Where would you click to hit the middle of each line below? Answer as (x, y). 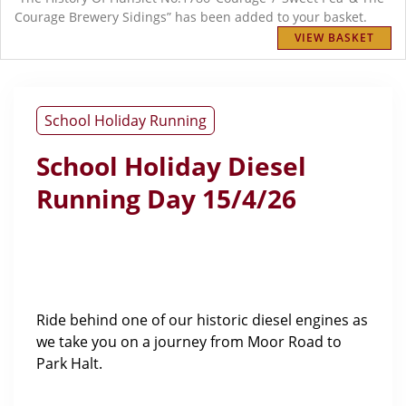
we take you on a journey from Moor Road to (189, 342)
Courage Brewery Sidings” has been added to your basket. (191, 17)
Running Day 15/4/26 (166, 198)
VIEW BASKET (334, 38)
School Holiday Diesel (171, 166)
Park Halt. (69, 363)
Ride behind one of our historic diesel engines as (202, 320)
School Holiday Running (126, 121)
